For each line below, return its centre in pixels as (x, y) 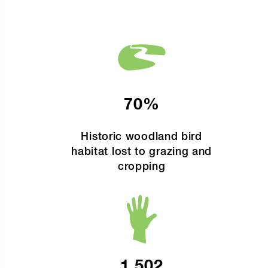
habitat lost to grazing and (142, 152)
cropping (141, 167)
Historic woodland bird (141, 137)
